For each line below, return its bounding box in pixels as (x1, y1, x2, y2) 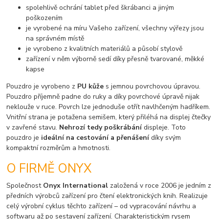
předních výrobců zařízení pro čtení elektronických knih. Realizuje (6, 191, 208, 201)
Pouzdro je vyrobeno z (6, 81, 78, 91)
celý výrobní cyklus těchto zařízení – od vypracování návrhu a (6, 201, 197, 211)
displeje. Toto (142, 122, 186, 132)
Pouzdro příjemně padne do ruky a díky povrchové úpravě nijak (6, 91, 200, 101)
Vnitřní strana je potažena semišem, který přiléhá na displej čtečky (6, 112, 211, 122)
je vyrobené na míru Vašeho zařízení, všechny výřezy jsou (26, 23, 204, 33)
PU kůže (77, 81, 106, 91)
